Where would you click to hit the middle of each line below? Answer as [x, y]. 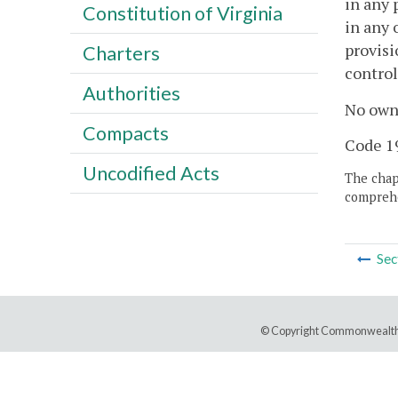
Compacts [125, 133]
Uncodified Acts [151, 173]
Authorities [131, 93]
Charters [121, 53]
